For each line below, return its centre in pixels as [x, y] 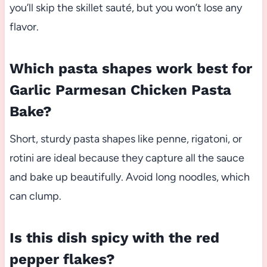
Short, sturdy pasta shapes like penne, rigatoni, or [125, 139]
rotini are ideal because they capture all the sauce [127, 158]
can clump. [35, 196]
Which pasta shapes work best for [131, 68]
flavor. [24, 27]
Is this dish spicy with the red [114, 237]
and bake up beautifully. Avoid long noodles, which [129, 177]
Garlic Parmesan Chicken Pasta [120, 90]
